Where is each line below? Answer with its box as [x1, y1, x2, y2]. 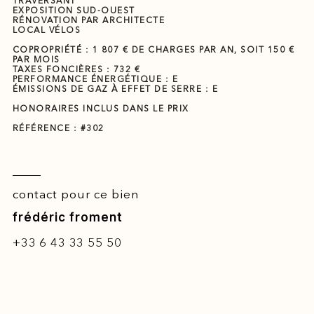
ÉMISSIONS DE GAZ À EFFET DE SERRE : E [12, 83, 219, 94]
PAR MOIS [12, 53, 60, 64]
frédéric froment [12, 210, 123, 224]
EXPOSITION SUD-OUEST [12, 4, 135, 15]
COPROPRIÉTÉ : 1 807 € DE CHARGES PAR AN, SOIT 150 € [12, 43, 295, 55]
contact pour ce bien [12, 186, 139, 201]
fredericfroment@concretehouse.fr [12, 248, 219, 264]
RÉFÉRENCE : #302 [12, 122, 104, 133]
